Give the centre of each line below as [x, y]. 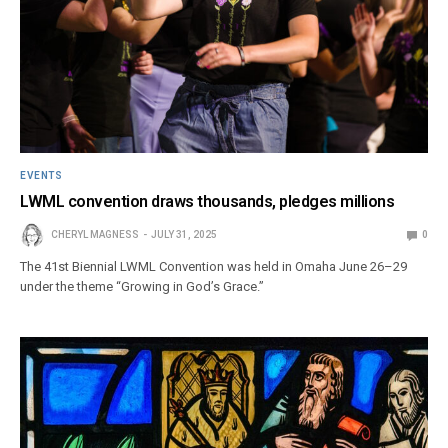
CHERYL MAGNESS [95, 235]
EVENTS [41, 176]
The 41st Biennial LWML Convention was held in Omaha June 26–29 [214, 267]
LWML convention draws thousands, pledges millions [207, 202]
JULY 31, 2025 [184, 235]
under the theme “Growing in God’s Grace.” [142, 287]
